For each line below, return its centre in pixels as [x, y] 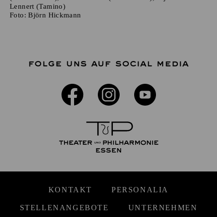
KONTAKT [70, 189]
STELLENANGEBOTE [64, 207]
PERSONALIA [140, 189]
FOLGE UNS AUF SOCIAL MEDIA [108, 64]
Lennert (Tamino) [38, 6]
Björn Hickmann [54, 15]
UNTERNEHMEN [163, 207]
